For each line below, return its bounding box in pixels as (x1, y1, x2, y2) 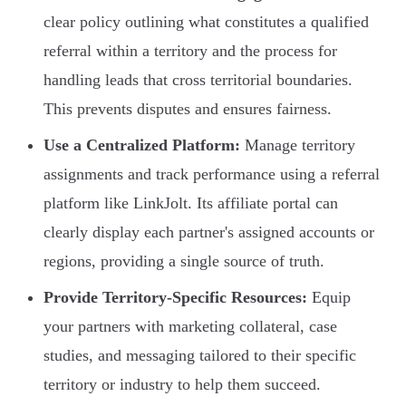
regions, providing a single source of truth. (43, 252, 324, 271)
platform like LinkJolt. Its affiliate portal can (43, 194, 338, 213)
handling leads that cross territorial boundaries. (43, 71, 353, 90)
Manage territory (240, 136, 355, 155)
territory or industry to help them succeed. (43, 375, 321, 394)
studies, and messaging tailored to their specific (43, 346, 356, 365)
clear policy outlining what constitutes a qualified (43, 13, 369, 32)
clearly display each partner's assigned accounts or (43, 223, 374, 242)
